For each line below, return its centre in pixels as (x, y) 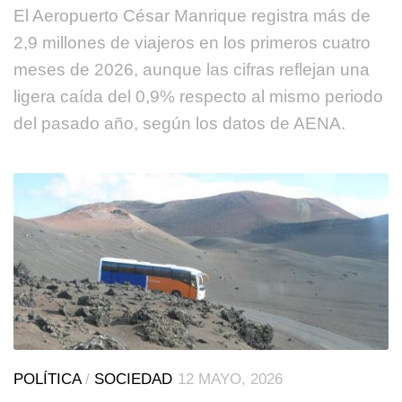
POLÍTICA (47, 379)
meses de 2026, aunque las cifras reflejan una (192, 69)
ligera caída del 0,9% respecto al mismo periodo (198, 96)
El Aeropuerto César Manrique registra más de (192, 15)
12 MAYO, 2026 (230, 379)
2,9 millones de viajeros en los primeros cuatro (192, 42)
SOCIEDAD (133, 379)
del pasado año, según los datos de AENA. (179, 123)
